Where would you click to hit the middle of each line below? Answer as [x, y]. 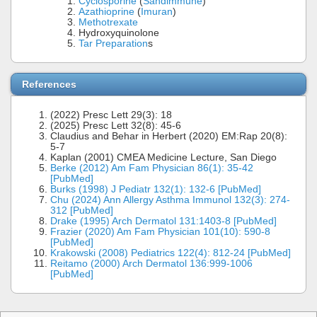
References [49, 84]
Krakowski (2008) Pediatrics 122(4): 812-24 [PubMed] [171, 253]
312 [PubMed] [82, 210]
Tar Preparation [113, 43]
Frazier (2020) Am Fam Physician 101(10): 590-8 [160, 231]
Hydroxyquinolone [119, 33]
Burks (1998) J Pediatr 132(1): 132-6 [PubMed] [156, 189]
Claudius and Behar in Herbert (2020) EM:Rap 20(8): [169, 136]
